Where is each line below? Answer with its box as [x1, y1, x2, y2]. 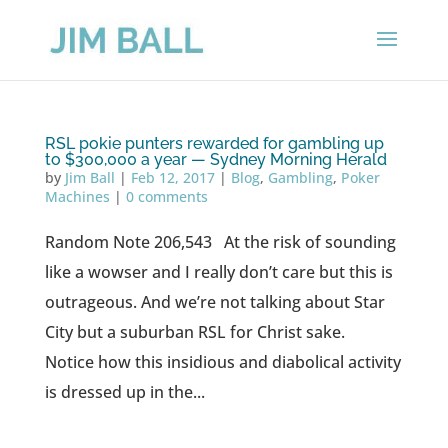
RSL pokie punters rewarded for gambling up [44, 134, 384, 153]
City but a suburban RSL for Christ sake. [44, 321, 353, 343]
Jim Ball [64, 168, 115, 187]
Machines [44, 187, 110, 206]
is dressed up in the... [44, 381, 205, 403]
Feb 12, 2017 [130, 168, 215, 187]
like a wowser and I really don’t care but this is [44, 261, 393, 283]
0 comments [125, 187, 208, 206]
